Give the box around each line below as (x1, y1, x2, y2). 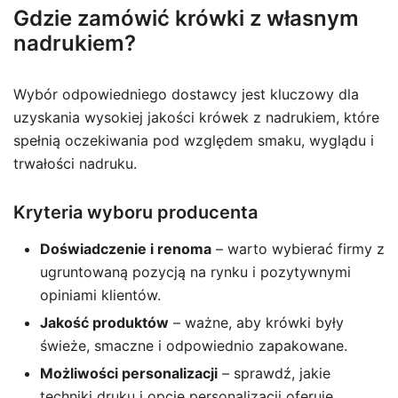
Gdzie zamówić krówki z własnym (13, 5, 359, 31)
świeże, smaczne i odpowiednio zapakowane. (40, 337, 347, 354)
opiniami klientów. (40, 286, 161, 304)
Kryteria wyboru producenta (13, 202, 258, 223)
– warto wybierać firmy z (211, 240, 385, 258)
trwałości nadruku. (13, 155, 137, 172)
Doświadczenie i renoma (40, 240, 211, 258)
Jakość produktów (40, 314, 169, 331)
